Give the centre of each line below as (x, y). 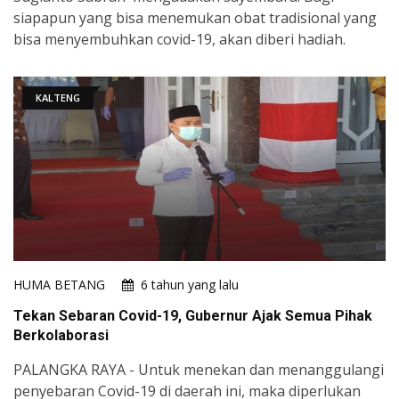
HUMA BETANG (59, 285)
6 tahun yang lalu (190, 285)
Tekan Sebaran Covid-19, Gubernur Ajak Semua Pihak (193, 316)
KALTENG (58, 98)
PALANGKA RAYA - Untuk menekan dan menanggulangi (199, 370)
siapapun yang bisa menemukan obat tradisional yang (195, 18)
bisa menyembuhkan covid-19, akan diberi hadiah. (179, 40)
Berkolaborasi (61, 336)
